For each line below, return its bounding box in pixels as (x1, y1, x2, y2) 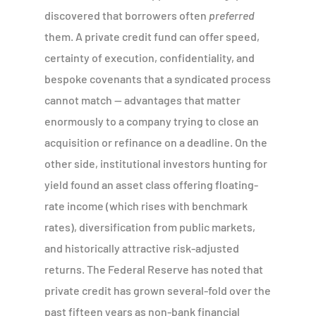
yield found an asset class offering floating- (44, 177, 259, 191)
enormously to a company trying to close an (44, 114, 260, 128)
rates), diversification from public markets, (44, 219, 256, 233)
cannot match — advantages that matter (44, 92, 241, 107)
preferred (209, 8, 255, 22)
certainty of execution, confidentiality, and (44, 50, 255, 64)
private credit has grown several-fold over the (44, 283, 272, 297)
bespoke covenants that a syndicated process (44, 71, 272, 85)
